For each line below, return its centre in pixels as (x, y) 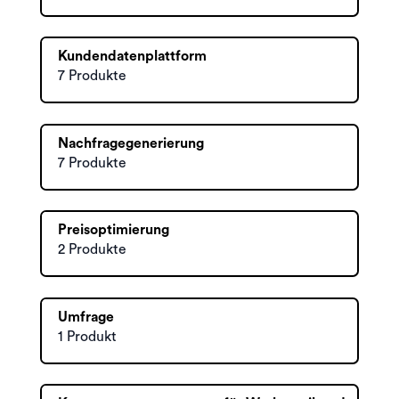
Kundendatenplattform (132, 56)
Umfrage (86, 317)
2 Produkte (92, 249)
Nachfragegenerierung (131, 143)
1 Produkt (87, 336)
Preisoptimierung (114, 230)
